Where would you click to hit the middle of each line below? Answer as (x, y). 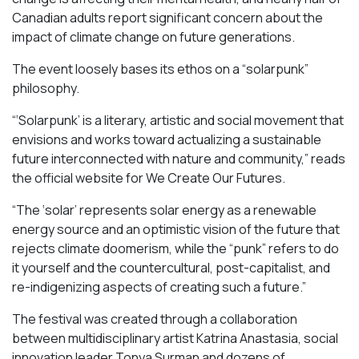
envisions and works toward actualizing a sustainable (167, 140)
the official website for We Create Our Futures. (149, 178)
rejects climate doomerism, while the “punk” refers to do (175, 249)
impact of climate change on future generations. (153, 37)
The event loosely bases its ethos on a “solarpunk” (160, 69)
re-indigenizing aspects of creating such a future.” (159, 287)
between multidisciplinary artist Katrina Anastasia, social (175, 339)
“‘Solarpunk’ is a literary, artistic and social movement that (178, 121)
